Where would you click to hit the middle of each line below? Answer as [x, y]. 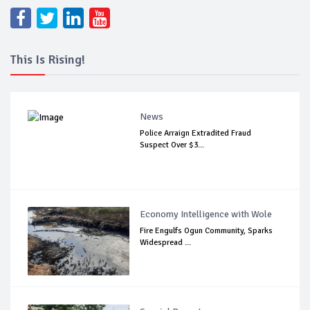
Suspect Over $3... [172, 145]
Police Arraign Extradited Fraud [196, 133]
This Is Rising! [48, 59]
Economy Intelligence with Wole [206, 214]
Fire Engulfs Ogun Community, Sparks [207, 230]
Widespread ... [166, 242]
